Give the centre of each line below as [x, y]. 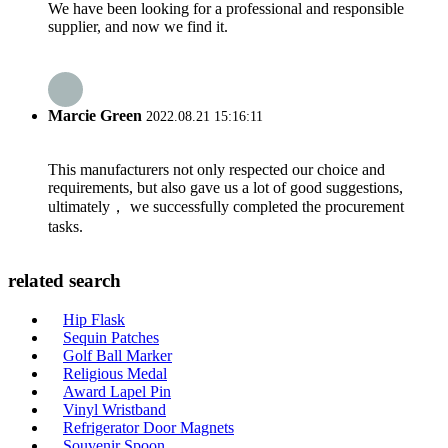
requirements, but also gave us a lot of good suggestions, [225, 188]
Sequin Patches [111, 337]
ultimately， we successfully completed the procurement [226, 207]
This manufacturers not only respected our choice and [216, 170]
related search [64, 280]
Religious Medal [115, 373]
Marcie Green [95, 115]
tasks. [65, 227]
